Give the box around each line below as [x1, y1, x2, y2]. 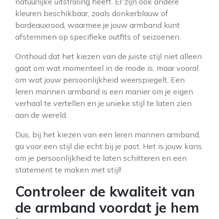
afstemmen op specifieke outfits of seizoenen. [15, 32, 181, 42]
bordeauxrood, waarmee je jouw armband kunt [15, 20, 180, 30]
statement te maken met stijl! [15, 165, 121, 175]
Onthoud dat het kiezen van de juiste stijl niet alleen [15, 51, 202, 61]
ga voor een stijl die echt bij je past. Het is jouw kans [15, 141, 202, 151]
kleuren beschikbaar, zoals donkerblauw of [15, 8, 168, 18]
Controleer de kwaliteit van [15, 183, 195, 200]
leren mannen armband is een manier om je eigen [15, 87, 193, 96]
